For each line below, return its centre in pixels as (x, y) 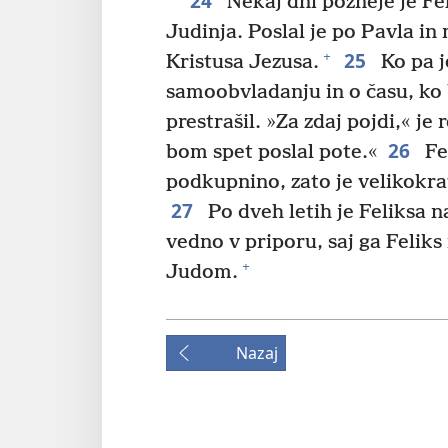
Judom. (202, 272)
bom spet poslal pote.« (272, 152)
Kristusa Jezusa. (242, 62)
